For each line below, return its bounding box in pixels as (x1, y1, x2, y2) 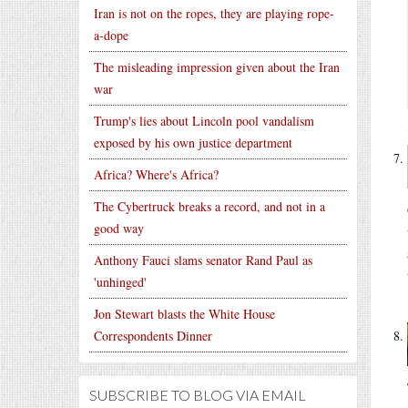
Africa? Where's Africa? (94, 166, 219, 183)
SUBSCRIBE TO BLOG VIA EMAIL (89, 386, 306, 403)
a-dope (94, 26, 128, 44)
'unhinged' (94, 273, 147, 291)
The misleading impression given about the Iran (94, 58, 340, 76)
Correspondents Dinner (94, 327, 212, 344)
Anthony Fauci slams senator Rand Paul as (94, 251, 312, 269)
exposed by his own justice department (94, 134, 292, 151)
